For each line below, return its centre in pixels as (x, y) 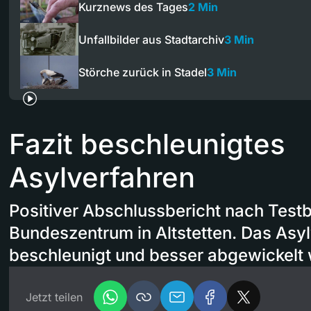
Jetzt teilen (54, 297)
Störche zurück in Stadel (143, 72)
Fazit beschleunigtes (147, 144)
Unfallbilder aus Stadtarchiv (151, 39)
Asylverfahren (102, 177)
